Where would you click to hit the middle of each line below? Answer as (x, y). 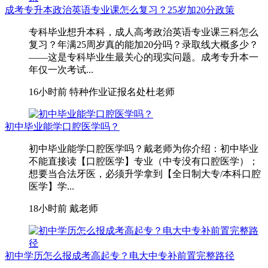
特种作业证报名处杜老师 (121, 92)
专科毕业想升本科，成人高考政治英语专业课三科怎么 (144, 32)
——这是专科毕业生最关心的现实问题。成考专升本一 (144, 57)
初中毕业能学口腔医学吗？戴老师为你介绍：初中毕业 (144, 148)
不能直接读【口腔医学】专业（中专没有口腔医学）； (144, 161)
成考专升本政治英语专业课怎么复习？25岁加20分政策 (120, 10)
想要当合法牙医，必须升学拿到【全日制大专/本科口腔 (145, 173)
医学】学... (51, 186)
